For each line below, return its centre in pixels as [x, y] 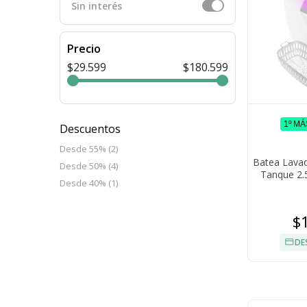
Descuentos [90, 129]
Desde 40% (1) [89, 183]
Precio [84, 49]
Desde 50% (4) [89, 166]
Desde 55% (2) [89, 149]
